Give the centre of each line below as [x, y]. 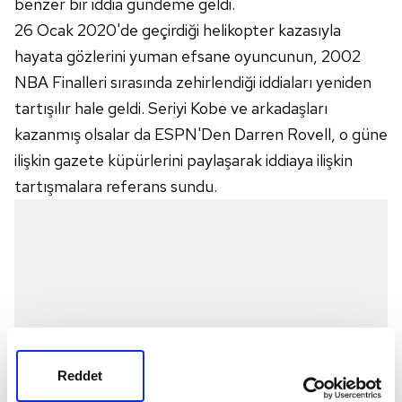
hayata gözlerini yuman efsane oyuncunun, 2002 [188, 56]
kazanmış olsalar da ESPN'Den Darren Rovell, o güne [201, 134]
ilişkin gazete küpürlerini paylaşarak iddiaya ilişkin [184, 160]
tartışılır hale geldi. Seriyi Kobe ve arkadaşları [171, 108]
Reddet [80, 375]
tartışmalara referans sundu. [116, 186]
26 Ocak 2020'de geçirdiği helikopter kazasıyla [178, 30]
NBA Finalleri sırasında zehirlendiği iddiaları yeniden [193, 82]
